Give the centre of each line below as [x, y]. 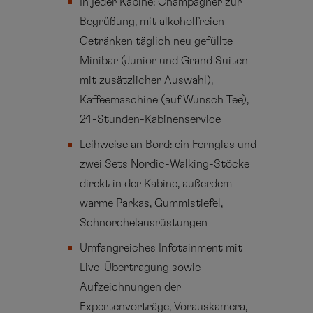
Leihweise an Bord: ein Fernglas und [168, 144]
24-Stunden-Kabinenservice [151, 119]
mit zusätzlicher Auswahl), [147, 80]
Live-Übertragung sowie [140, 267]
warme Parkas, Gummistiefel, [152, 203]
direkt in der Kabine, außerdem [156, 183]
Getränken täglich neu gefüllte [156, 41]
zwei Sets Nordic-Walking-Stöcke [165, 164]
